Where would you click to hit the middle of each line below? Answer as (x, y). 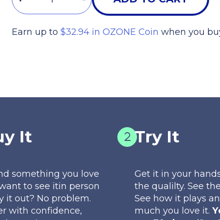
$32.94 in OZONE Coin (109, 32)
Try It (157, 136)
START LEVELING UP (110, 58)
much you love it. (174, 210)
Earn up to (36, 32)
